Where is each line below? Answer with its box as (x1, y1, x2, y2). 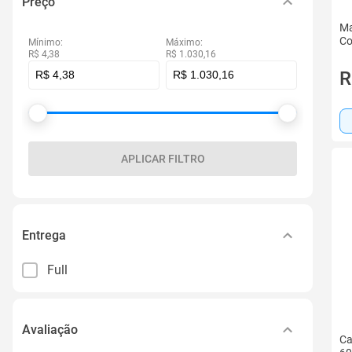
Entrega (22, 227, 66, 243)
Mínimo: (28, 37, 63, 48)
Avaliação (22, 321, 78, 337)
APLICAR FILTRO (120, 152, 205, 165)
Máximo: (166, 37, 203, 48)
